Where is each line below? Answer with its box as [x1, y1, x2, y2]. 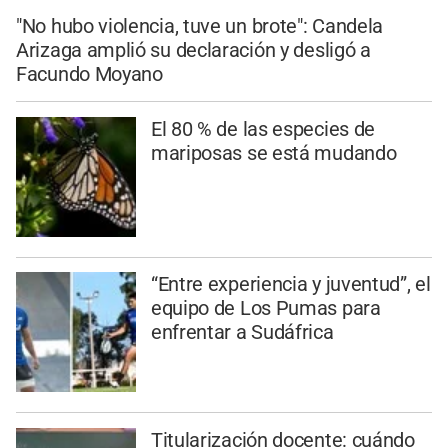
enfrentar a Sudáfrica [150, 320, 334, 345]
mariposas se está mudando [150, 140, 397, 165]
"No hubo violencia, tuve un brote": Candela [16, 13, 384, 38]
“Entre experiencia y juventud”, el [150, 272, 431, 297]
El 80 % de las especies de [150, 116, 376, 141]
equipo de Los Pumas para [150, 296, 381, 321]
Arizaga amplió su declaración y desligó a [16, 37, 371, 62]
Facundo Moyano [16, 61, 163, 86]
